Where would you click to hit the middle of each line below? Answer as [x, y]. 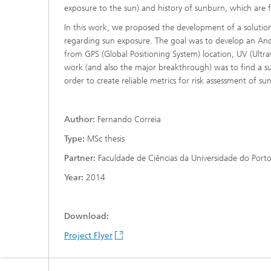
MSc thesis [105, 139]
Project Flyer [88, 236]
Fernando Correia [128, 119]
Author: [80, 119]
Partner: [80, 158]
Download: [87, 216]
